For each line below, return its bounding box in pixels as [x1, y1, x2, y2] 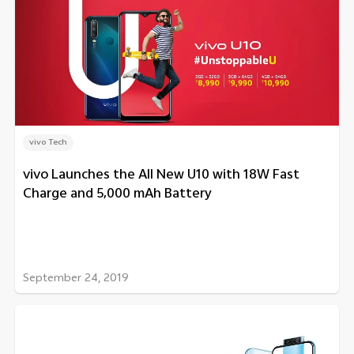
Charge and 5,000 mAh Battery [23, 183, 212, 207]
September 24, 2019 [23, 269, 129, 290]
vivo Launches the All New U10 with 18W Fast [23, 164, 299, 188]
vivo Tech [29, 136, 67, 151]
